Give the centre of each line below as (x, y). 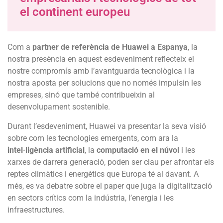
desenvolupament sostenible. (59, 107)
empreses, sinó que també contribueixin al (81, 95)
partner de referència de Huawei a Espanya (110, 47)
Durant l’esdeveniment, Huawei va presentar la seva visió (107, 126)
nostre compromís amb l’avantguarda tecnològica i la (101, 71)
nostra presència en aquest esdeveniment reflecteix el (101, 59)
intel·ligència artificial (46, 150)
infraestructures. (36, 210)
